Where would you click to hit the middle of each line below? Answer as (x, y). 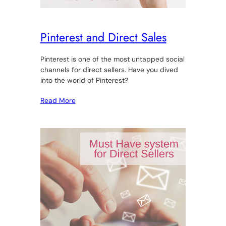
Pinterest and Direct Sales (103, 37)
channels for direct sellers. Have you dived (109, 69)
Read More (58, 101)
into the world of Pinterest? (84, 80)
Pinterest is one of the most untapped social (112, 59)
